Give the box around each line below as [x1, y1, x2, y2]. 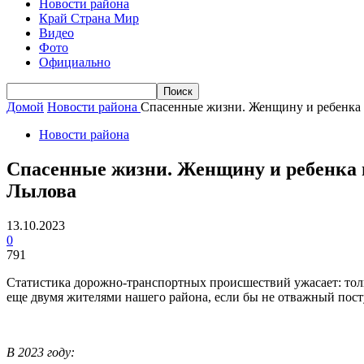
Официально [39, 55, 110, 69]
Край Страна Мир [39, 11, 139, 25]
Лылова [6, 180, 76, 201]
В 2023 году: [6, 344, 75, 359]
